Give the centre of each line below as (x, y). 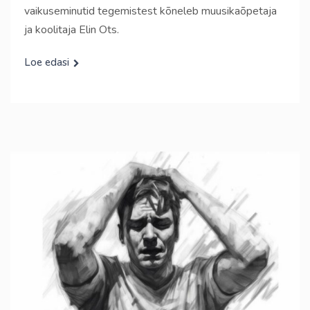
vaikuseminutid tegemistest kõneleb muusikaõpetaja (151, 11)
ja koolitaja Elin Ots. (72, 30)
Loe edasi (47, 62)
